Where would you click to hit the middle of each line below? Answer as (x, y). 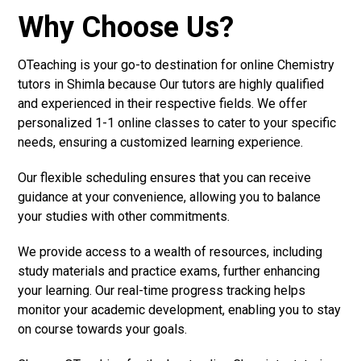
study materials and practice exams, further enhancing (169, 271)
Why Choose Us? (126, 27)
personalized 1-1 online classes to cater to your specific (177, 122)
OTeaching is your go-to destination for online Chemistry (176, 64)
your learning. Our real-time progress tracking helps (162, 290)
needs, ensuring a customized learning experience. (161, 142)
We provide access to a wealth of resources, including (170, 251)
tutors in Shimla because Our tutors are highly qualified (171, 84)
